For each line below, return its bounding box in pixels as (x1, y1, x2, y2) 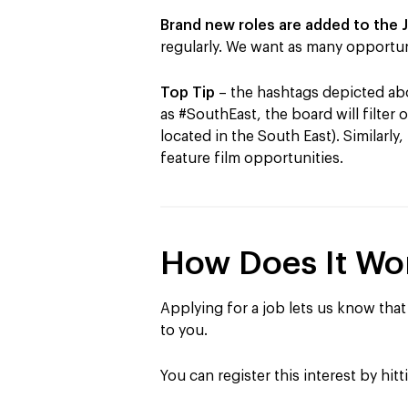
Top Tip (160, 85, 215, 100)
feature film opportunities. (160, 150, 343, 166)
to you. (160, 322, 208, 338)
